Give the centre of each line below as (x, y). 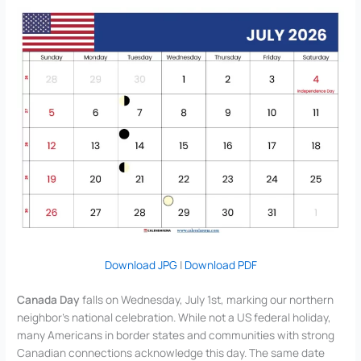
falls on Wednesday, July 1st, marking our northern (207, 300)
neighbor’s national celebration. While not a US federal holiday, (174, 317)
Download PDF (220, 264)
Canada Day (49, 300)
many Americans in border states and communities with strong (176, 335)
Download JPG (141, 264)
